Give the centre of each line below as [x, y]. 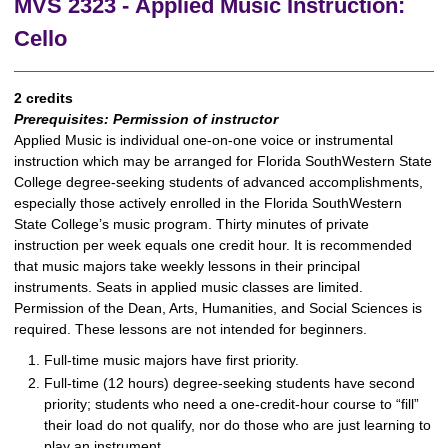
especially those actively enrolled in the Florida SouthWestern [208, 203]
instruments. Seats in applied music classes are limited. [188, 287]
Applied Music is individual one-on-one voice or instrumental [203, 140]
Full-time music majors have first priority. [171, 360]
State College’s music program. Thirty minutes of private [191, 224]
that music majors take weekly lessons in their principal [187, 266]
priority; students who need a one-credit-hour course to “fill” [231, 404]
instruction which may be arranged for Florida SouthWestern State [223, 161]
